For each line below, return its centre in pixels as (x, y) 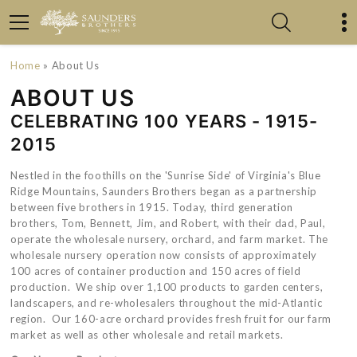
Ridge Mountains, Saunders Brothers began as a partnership (164, 191)
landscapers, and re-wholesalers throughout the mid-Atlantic (167, 303)
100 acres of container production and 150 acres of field (156, 271)
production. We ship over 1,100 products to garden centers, (167, 287)
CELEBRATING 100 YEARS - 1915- (164, 121)
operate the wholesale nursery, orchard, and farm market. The (169, 239)
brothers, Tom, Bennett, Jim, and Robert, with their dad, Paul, (168, 223)
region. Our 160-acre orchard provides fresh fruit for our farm (171, 319)
